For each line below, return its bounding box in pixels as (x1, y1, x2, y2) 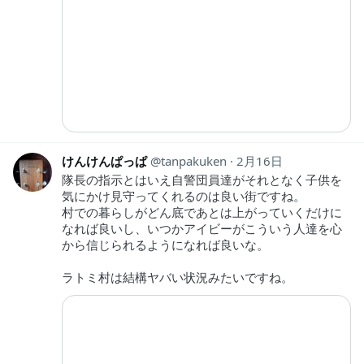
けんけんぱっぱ (62, 153, 147, 170)
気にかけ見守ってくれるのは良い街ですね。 (62, 188, 305, 205)
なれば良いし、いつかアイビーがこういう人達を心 (62, 220, 342, 237)
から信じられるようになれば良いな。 (62, 236, 269, 253)
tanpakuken (161, 153, 227, 170)
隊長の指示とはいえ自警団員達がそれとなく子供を (62, 171, 342, 188)
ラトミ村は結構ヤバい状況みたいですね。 (62, 269, 293, 286)
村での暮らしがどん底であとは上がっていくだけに (62, 204, 342, 221)
